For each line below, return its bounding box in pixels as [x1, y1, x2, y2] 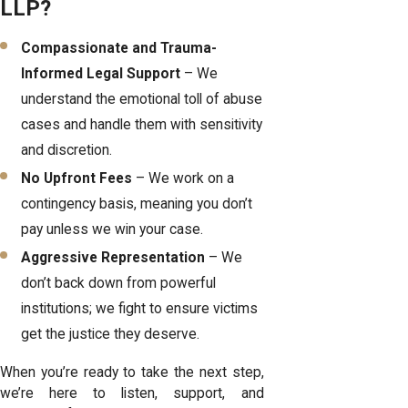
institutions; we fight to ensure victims [21, 300, 259, 317]
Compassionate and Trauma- [21, 39, 218, 56]
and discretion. [21, 141, 113, 158]
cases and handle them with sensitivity [21, 116, 263, 133]
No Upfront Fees [21, 169, 133, 187]
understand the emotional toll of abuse [21, 90, 263, 107]
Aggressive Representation [21, 249, 206, 266]
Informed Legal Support [21, 65, 181, 82]
